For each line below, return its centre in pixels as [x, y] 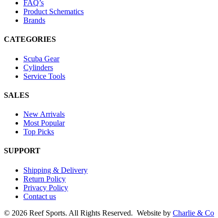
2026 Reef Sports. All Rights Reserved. [72, 213]
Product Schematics [54, 11]
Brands [34, 20]
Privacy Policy [46, 187]
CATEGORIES [30, 39]
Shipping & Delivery [55, 170]
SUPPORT [22, 151]
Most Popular [44, 123]
